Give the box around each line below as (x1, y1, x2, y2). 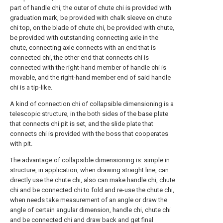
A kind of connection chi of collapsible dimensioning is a (10, 100, 174, 108)
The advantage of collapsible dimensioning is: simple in (10, 156, 170, 164)
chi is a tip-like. (10, 84, 52, 91)
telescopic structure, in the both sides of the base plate (10, 110, 168, 117)
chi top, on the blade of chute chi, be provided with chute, (10, 24, 174, 31)
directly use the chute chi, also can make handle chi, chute (10, 176, 175, 184)
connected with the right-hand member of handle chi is (10, 64, 166, 71)
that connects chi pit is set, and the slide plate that (10, 120, 153, 127)
